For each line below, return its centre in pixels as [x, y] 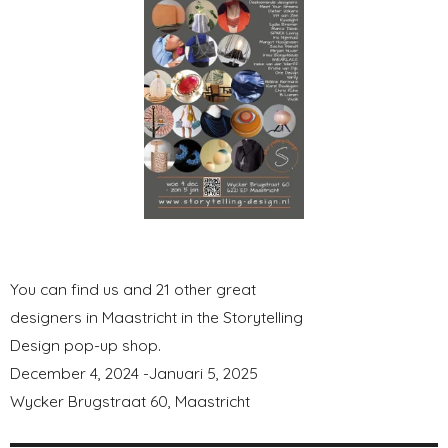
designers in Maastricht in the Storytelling [156, 316]
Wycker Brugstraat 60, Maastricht [130, 400]
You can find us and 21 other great [133, 288]
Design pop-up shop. [85, 344]
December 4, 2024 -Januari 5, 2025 [134, 372]
